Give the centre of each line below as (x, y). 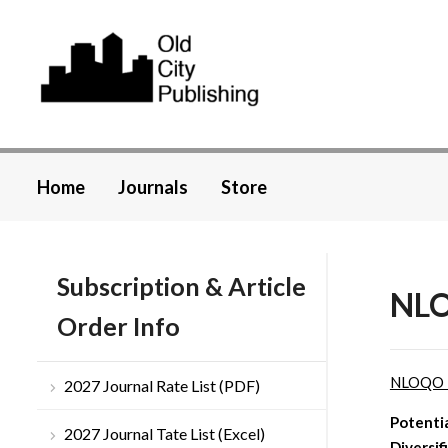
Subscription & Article (181, 286)
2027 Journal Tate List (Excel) (164, 434)
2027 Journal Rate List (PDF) (162, 386)
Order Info (118, 326)
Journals (153, 187)
